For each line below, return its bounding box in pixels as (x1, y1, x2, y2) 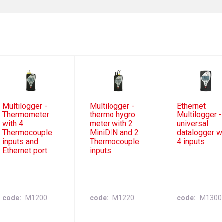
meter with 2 (90, 119, 133, 129)
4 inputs (177, 137, 205, 147)
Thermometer (2, 110, 49, 120)
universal (177, 119, 209, 129)
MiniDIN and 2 (90, 128, 139, 138)
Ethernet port (2, 146, 47, 156)
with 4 (2, 119, 23, 129)
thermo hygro (90, 110, 135, 120)
